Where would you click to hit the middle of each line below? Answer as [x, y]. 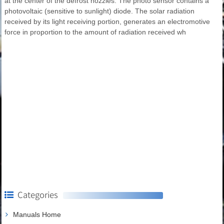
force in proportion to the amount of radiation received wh [95, 32]
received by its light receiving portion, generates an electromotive [107, 21]
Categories [38, 194]
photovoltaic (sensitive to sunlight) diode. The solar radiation [99, 11]
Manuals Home [37, 214]
